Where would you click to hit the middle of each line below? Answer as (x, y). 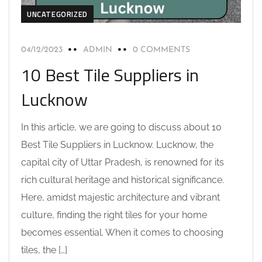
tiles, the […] (44, 250)
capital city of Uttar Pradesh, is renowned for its (123, 162)
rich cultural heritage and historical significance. (123, 180)
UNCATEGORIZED (57, 14)
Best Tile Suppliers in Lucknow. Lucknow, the (117, 145)
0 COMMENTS (161, 50)
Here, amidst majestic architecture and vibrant (120, 197)
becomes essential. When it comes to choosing (122, 232)
